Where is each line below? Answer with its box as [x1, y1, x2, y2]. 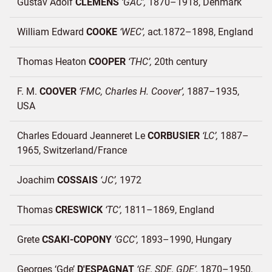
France [98, 144, 127, 156]
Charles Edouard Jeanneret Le [17, 130, 148, 141]
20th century [154, 56, 208, 67]
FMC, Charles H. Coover [81, 86, 181, 97]
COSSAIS [57, 174, 98, 186]
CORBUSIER [148, 130, 200, 141]
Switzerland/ [43, 144, 98, 156]
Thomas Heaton [17, 56, 89, 67]
